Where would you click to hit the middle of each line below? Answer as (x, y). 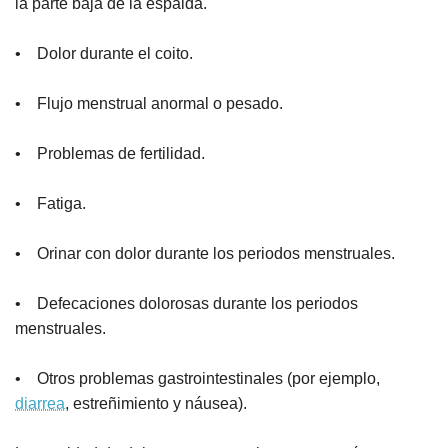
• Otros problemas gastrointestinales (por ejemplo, (197, 379)
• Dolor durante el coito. (104, 54)
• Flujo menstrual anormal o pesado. (149, 104)
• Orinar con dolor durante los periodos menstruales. (205, 254)
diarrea (40, 404)
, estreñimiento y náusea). (156, 404)
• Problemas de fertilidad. (110, 154)
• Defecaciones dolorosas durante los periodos (186, 304)
